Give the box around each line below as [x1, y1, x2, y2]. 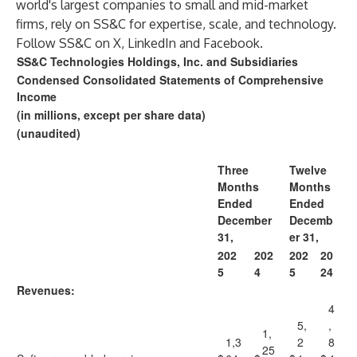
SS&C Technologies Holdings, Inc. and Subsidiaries [17, 53, 298, 69]
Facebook [203, 35, 260, 51]
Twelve [289, 162, 327, 178]
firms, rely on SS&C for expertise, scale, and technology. [16, 16, 336, 32]
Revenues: [17, 282, 75, 298]
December [218, 212, 272, 228]
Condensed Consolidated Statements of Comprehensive [17, 72, 324, 88]
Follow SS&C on [16, 35, 113, 51]
